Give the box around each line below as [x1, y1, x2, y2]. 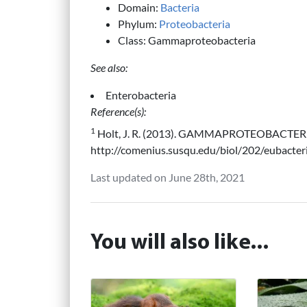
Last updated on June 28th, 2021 [90, 170, 245, 184]
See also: [90, 61, 127, 75]
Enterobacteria [106, 88, 176, 102]
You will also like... [90, 232, 269, 254]
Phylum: [118, 17, 159, 31]
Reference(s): [90, 105, 146, 119]
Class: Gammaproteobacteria [118, 34, 256, 47]
